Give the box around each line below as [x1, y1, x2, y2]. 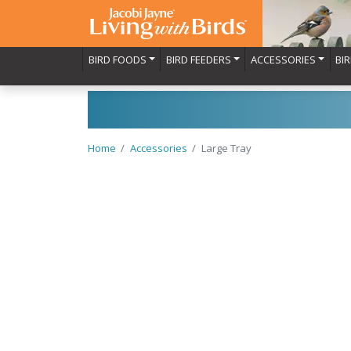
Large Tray [201, 140, 251, 155]
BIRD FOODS [88, 52, 147, 67]
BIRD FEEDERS [165, 52, 231, 67]
